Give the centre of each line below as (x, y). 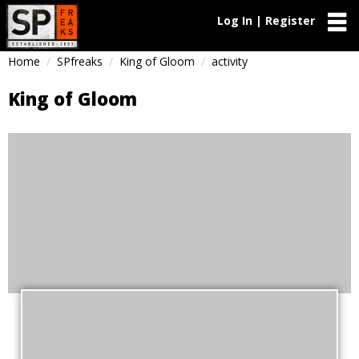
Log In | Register (266, 20)
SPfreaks (80, 61)
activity (230, 61)
